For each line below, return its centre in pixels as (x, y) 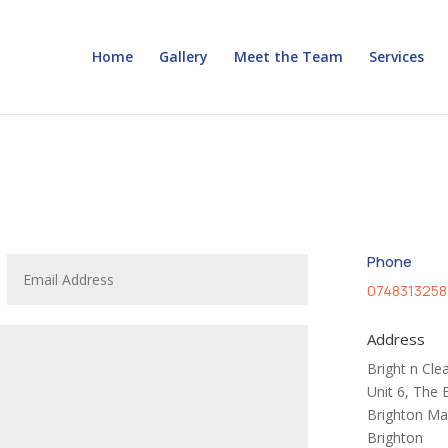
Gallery (183, 56)
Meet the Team (288, 56)
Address (395, 338)
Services (396, 56)
